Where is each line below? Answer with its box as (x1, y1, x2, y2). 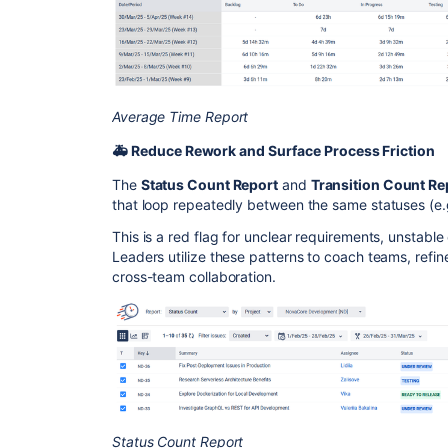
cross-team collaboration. (112, 267, 276, 285)
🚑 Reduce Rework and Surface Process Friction (112, 141, 436, 159)
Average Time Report (112, 107, 249, 125)
